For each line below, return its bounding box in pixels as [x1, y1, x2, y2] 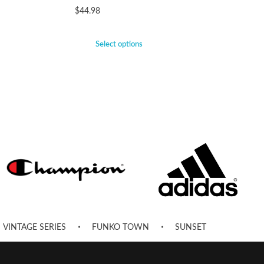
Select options [95, 41, 143, 49]
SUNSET [175, 223, 207, 232]
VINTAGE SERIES [3, 223, 66, 232]
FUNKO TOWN [92, 223, 149, 232]
